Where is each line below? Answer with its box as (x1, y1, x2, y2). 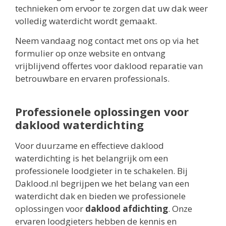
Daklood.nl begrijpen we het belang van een (15, 178, 189, 190)
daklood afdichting (85, 203, 168, 215)
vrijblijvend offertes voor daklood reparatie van (15, 60, 203, 72)
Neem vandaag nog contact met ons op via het (15, 35, 199, 47)
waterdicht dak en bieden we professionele (15, 190, 186, 202)
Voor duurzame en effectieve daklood (15, 140, 164, 152)
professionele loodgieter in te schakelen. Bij (15, 165, 188, 177)
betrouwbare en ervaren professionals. (15, 73, 169, 85)
